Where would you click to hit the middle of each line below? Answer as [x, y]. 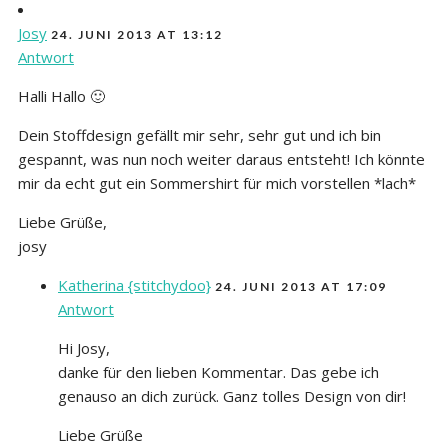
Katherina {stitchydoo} [134, 284]
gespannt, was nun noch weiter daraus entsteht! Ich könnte [221, 158]
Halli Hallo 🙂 [61, 95]
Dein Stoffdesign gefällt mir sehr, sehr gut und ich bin [199, 134]
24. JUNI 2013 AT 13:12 [137, 34]
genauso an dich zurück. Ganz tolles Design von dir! [232, 395]
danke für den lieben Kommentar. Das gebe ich [218, 371]
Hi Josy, [84, 347]
